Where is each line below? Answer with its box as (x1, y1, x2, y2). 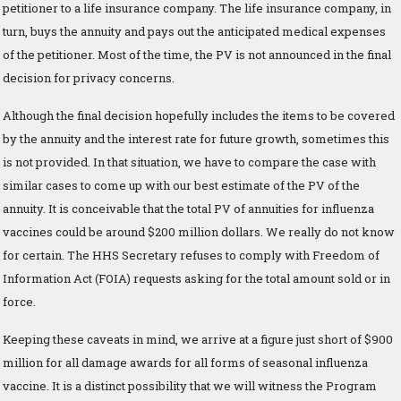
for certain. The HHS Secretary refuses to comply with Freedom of (3, 246, 380, 263)
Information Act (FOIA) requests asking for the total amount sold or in (3, 269, 390, 286)
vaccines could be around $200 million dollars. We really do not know (3, 223, 395, 240)
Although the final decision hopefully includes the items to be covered (3, 107, 395, 124)
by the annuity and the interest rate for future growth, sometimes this (3, 130, 389, 147)
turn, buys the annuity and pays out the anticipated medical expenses (3, 22, 386, 39)
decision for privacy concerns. (3, 69, 175, 86)
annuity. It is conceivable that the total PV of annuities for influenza (3, 200, 374, 217)
